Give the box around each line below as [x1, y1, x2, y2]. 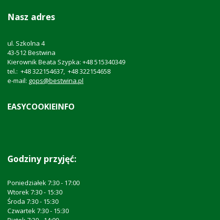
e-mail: [7, 76, 28, 85]
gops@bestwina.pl [28, 76, 83, 85]
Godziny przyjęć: [7, 152, 77, 165]
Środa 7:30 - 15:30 [7, 196, 58, 206]
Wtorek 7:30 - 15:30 [7, 187, 62, 196]
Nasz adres [7, 10, 55, 23]
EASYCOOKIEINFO [7, 101, 75, 112]
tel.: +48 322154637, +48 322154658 [7, 66, 110, 76]
